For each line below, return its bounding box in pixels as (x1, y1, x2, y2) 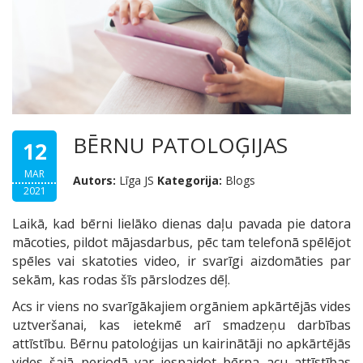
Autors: (72, 173, 116, 189)
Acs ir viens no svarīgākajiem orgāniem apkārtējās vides (12, 297, 351, 316)
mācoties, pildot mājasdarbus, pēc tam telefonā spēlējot (12, 233, 351, 252)
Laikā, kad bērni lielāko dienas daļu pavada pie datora (12, 215, 351, 233)
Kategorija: (156, 173, 222, 189)
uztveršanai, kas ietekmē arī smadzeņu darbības (12, 316, 351, 335)
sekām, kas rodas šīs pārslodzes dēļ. (12, 271, 230, 289)
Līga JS (115, 173, 157, 189)
